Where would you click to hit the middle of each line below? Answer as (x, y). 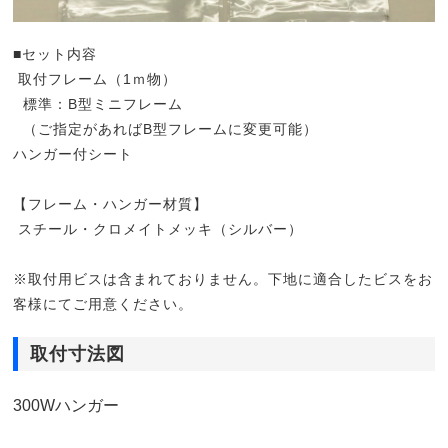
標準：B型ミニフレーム (98, 104)
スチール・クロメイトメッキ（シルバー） (158, 229)
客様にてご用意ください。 (103, 304)
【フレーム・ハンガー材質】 (111, 204)
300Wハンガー (66, 406)
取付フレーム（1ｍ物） (95, 79)
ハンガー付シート (73, 154)
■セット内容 (55, 54)
